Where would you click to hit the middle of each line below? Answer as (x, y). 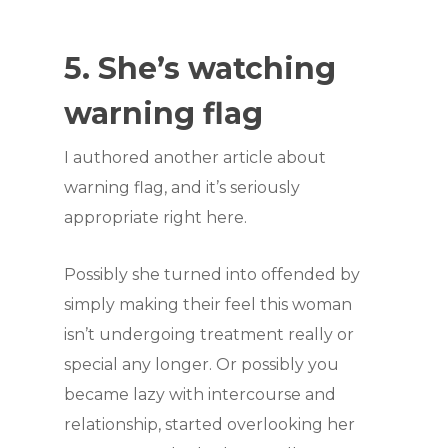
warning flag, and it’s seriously (182, 187)
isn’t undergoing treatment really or (209, 334)
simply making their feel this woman (208, 304)
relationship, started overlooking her (209, 424)
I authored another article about (195, 157)
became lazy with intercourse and (200, 394)
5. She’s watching (200, 68)
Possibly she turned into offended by (212, 274)
